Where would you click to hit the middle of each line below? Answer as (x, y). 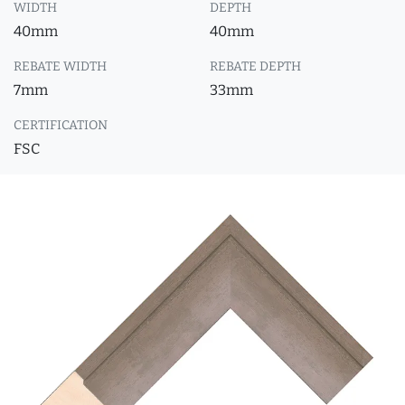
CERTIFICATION (61, 125)
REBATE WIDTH (60, 66)
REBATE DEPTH (255, 66)
